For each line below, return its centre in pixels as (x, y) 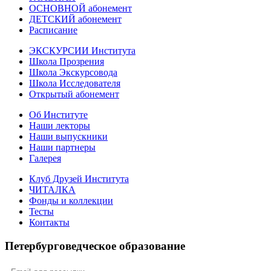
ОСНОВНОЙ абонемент (80, 8)
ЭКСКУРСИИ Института (82, 51)
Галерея (45, 158)
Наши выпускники (68, 137)
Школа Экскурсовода (73, 73)
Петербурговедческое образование (95, 246)
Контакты (49, 223)
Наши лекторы (60, 126)
